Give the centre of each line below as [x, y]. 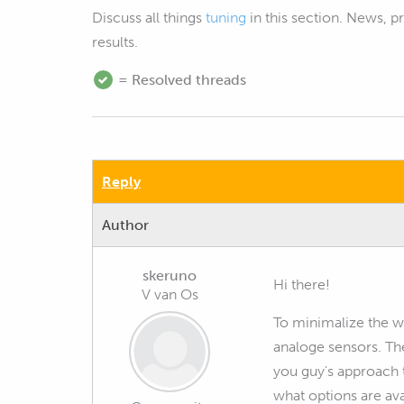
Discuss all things [149, 18]
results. [117, 42]
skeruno [170, 275]
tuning [226, 18]
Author [125, 225]
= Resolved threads [180, 80]
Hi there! [302, 285]
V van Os [170, 294]
